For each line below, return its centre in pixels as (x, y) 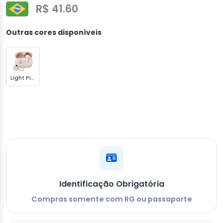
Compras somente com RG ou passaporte (111, 199)
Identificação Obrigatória (111, 184)
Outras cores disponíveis (54, 32)
